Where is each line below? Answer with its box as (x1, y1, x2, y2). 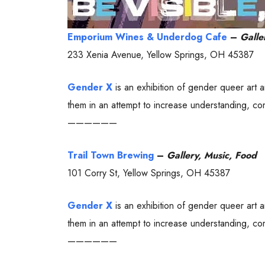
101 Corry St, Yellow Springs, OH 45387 (67, 166, 230, 180)
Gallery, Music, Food (167, 148, 257, 162)
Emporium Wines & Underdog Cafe (67, 30, 227, 44)
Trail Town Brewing (67, 148, 154, 162)
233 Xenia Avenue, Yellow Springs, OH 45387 (67, 47, 254, 62)
